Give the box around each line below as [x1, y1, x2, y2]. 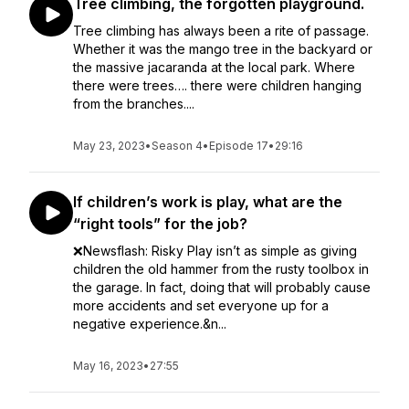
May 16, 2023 [73, 359, 143, 372]
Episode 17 [209, 139, 268, 152]
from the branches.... [73, 96, 194, 111]
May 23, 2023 [73, 139, 145, 152]
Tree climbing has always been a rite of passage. [73, 23, 369, 38]
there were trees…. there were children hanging [73, 78, 362, 93]
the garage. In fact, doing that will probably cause [73, 279, 371, 295]
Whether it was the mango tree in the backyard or [73, 41, 372, 57]
